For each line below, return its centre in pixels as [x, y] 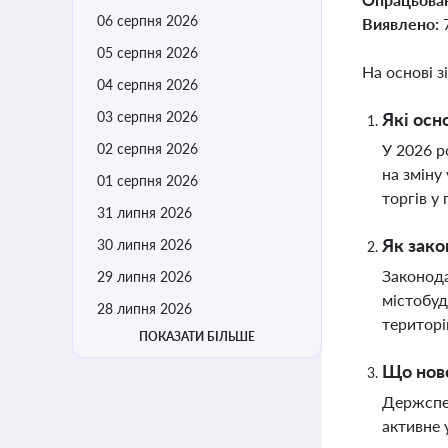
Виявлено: [402, 23]
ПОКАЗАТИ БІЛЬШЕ [197, 336]
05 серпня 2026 [147, 52]
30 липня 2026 [144, 244]
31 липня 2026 [144, 212]
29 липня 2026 [144, 276]
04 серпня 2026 [147, 84]
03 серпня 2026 [147, 116]
